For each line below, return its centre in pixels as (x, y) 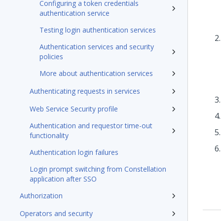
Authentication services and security (97, 47)
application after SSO (63, 179)
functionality (49, 135)
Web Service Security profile (74, 109)
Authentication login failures (74, 152)
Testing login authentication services (98, 30)
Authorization (41, 196)
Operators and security (56, 213)
